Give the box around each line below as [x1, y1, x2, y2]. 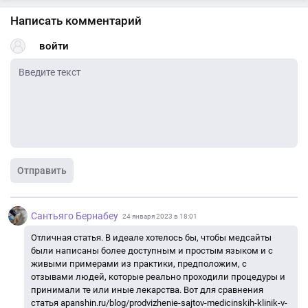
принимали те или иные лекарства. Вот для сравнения [31, 285, 263, 295]
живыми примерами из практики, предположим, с [31, 258, 247, 269]
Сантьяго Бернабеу [31, 210, 118, 221]
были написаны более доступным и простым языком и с [31, 245, 273, 256]
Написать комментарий [10, 14, 142, 27]
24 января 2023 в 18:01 [122, 212, 197, 220]
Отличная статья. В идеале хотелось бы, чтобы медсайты [31, 232, 272, 243]
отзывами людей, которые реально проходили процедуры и [31, 272, 285, 282]
